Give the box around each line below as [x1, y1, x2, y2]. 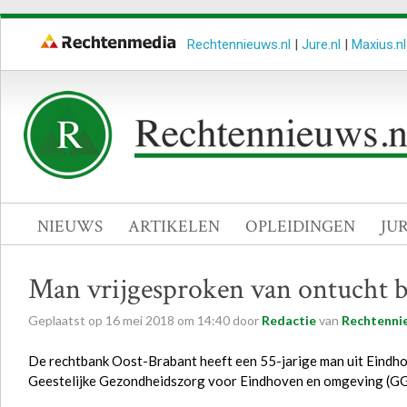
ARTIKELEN [128, 215, 220, 238]
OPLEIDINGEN [245, 215, 355, 238]
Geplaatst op [28, 313, 105, 328]
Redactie [262, 313, 316, 328]
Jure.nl [302, 36, 341, 53]
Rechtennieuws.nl [187, 36, 291, 53]
